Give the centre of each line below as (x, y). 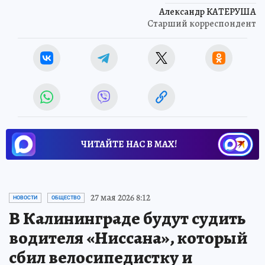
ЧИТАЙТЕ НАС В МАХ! (129, 144)
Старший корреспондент (202, 24)
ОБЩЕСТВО (66, 198)
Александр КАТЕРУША (208, 12)
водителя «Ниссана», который (128, 238)
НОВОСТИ (25, 198)
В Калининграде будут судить (127, 218)
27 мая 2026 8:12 (120, 198)
